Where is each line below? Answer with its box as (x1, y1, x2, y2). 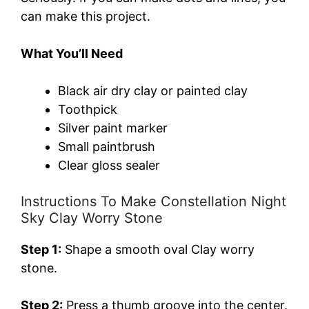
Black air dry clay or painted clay (58, 83, 248, 98)
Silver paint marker (58, 120, 168, 135)
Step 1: (21, 241, 61, 257)
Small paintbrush (58, 139, 155, 154)
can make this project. (21, 8, 150, 23)
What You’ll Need (21, 46, 123, 61)
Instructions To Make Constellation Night (21, 192, 286, 210)
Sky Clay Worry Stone (21, 209, 163, 226)
